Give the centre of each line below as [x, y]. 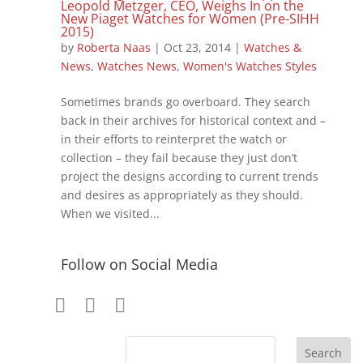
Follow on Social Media [139, 264]
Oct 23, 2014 [197, 47]
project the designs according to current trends [189, 176]
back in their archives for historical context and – [193, 120]
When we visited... [110, 213]
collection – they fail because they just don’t [179, 157]
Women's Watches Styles [250, 66]
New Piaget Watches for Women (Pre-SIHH [190, 18]
